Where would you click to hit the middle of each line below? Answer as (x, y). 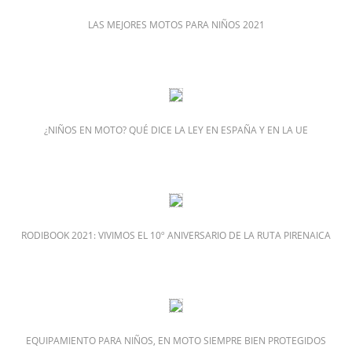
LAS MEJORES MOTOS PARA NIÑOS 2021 (176, 25)
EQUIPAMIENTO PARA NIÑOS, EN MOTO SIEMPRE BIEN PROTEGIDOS (176, 341)
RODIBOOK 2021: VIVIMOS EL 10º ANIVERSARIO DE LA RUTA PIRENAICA (176, 236)
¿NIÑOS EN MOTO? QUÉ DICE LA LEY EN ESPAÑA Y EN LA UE (176, 130)
